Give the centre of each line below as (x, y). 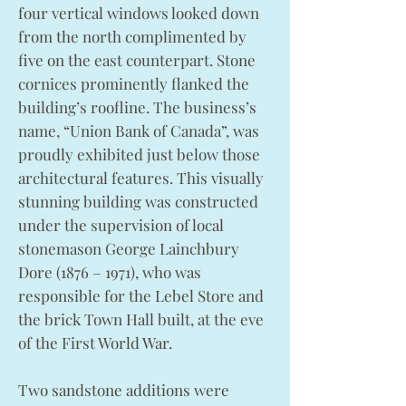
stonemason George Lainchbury (129, 248)
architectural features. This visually (141, 178)
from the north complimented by (132, 36)
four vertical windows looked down (139, 13)
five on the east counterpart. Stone (137, 60)
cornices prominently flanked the (134, 83)
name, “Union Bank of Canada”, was (139, 130)
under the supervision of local (121, 225)
